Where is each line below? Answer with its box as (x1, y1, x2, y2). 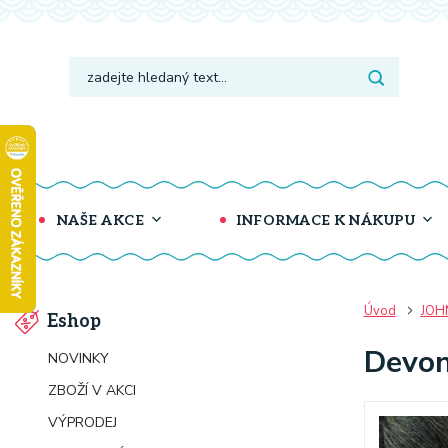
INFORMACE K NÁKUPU (233, 212, 415, 229)
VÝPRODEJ (48, 413, 117, 432)
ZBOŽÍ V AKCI (48, 381, 136, 400)
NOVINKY (48, 349, 109, 368)
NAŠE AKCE (53, 212, 144, 229)
